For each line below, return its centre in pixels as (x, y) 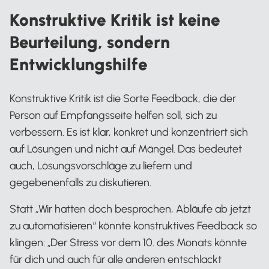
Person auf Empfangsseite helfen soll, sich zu (113, 115)
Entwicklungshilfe (79, 64)
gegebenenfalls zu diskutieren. (80, 183)
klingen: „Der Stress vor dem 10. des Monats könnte (128, 243)
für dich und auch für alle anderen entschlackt (116, 259)
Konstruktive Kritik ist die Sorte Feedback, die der (123, 98)
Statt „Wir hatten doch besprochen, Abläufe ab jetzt (130, 209)
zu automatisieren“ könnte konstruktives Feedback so (133, 226)
